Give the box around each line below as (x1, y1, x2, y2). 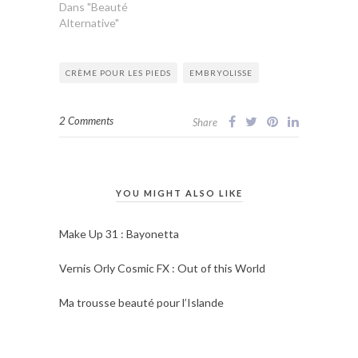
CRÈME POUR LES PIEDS (66, 68, 171, 78)
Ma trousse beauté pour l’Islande (59, 296, 224, 310)
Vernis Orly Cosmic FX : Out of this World (59, 261, 265, 276)
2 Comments (59, 114, 113, 128)
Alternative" (59, 16, 119, 30)
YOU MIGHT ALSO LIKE (115, 188, 243, 199)
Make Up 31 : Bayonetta (59, 227, 179, 241)
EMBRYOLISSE (189, 68, 253, 78)
